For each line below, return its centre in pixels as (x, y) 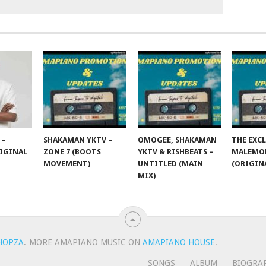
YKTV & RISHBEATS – (175, 152)
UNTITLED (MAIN (170, 164)
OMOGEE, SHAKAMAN (177, 140)
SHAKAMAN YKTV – (78, 140)
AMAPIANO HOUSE (178, 243)
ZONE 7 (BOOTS (72, 152)
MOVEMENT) (67, 164)
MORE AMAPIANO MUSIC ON (85, 243)
